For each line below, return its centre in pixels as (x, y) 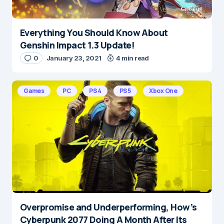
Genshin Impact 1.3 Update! (77, 45)
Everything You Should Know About (94, 32)
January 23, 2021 (74, 58)
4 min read (132, 58)
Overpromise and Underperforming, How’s (108, 207)
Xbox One (163, 91)
